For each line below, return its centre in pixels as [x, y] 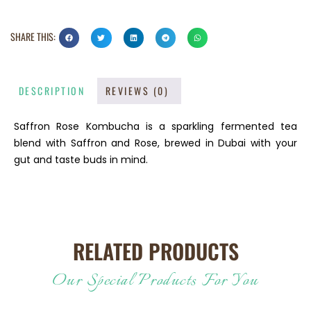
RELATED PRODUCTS [155, 251]
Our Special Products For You [155, 281]
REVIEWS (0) [137, 91]
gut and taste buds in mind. [81, 160]
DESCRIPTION [52, 91]
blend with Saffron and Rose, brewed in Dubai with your [155, 143]
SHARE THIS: [33, 36]
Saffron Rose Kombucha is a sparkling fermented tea [155, 127]
